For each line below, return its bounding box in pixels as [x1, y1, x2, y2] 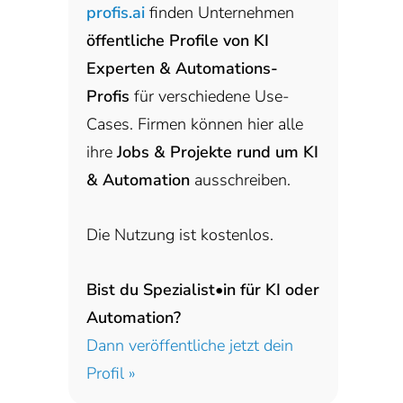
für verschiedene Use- [130, 85, 290, 108]
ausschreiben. [190, 169, 291, 192]
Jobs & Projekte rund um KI [117, 141, 318, 164]
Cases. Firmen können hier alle [86, 113, 303, 136]
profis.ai [86, 2, 145, 24]
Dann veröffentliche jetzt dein [86, 335, 293, 357]
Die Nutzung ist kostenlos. [86, 224, 273, 246]
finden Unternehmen [145, 2, 294, 24]
